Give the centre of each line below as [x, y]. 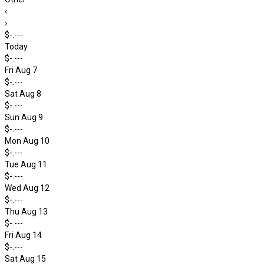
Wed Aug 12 [27, 188]
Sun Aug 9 [24, 117]
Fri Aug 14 [23, 235]
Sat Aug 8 [23, 94]
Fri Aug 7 [21, 70]
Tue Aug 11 [26, 164]
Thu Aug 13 [26, 212]
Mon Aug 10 [27, 141]
